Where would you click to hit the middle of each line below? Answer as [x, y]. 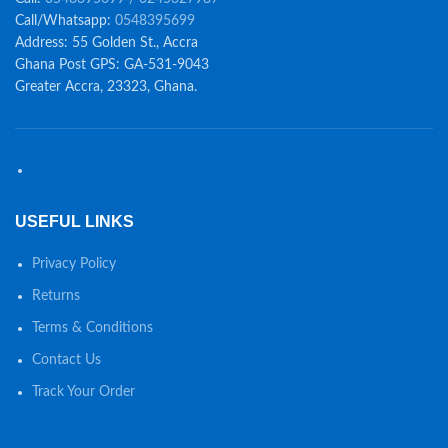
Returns [56, 295]
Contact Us [66, 359]
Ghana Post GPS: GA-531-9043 [112, 64]
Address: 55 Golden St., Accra [106, 42]
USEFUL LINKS [74, 221]
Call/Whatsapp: [65, 20]
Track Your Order [83, 391]
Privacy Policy [74, 263]
